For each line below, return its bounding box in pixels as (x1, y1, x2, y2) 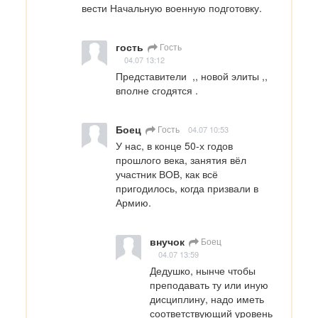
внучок (150, 234, 185, 249)
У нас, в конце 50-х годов (116, 138, 233, 153)
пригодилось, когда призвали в (116, 181, 258, 196)
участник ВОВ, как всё (116, 167, 218, 182)
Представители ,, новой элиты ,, (116, 69, 268, 84)
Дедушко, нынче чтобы (150, 263, 256, 278)
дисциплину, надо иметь (150, 292, 264, 307)
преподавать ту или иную (150, 278, 268, 292)
